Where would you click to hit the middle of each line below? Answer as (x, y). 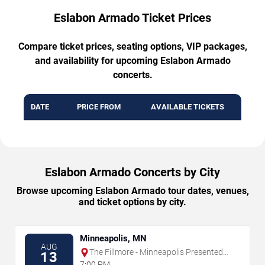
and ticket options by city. (132, 202)
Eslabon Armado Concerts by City (132, 172)
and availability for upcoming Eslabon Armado (132, 61)
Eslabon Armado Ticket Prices (132, 18)
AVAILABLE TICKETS (188, 107)
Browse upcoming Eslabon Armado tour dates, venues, (132, 191)
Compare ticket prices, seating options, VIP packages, (132, 47)
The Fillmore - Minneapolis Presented (156, 252)
